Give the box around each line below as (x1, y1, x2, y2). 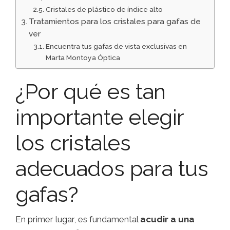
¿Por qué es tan (15, 79, 166, 105)
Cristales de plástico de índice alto (45, 5, 163, 14)
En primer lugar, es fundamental (15, 214, 140, 225)
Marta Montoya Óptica (45, 53, 120, 62)
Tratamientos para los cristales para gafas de (29, 17, 201, 27)
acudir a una (140, 214, 195, 225)
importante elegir (15, 105, 184, 130)
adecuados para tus (15, 156, 208, 182)
